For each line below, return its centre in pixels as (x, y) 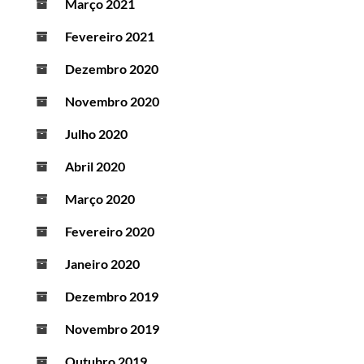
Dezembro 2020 (112, 68)
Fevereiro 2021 (110, 36)
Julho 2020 (96, 133)
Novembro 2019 (112, 328)
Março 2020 (100, 198)
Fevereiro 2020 (110, 231)
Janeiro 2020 (102, 263)
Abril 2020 (95, 166)
